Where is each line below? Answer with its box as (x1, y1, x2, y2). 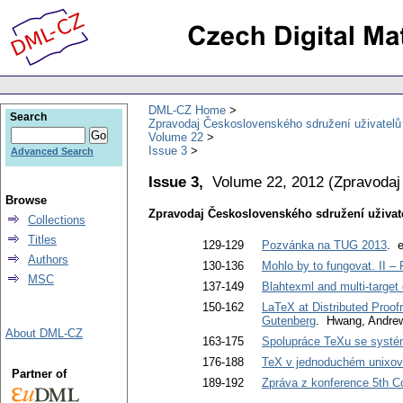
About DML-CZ (5, 327, 83, 340)
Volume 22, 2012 (212, 172, 324, 191)
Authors (28, 253, 68, 266)
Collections (28, 213, 85, 227)
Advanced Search (11, 146, 94, 157)
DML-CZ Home (148, 103, 226, 117)
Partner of (11, 367, 67, 381)
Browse (5, 193, 47, 207)
